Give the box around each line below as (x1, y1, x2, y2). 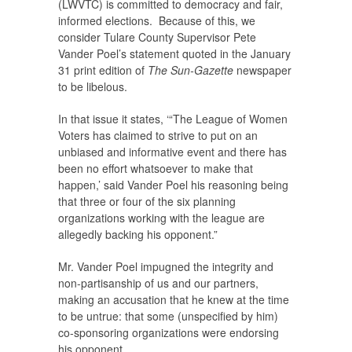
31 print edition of (58, 62, 148, 79)
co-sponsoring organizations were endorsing (58, 324, 279, 341)
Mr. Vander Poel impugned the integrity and (58, 258, 273, 275)
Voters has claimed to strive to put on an (58, 127, 258, 144)
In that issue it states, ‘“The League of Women (58, 111, 288, 127)
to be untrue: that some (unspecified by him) (58, 308, 278, 324)
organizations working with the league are (58, 210, 265, 226)
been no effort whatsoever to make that (58, 160, 253, 177)
